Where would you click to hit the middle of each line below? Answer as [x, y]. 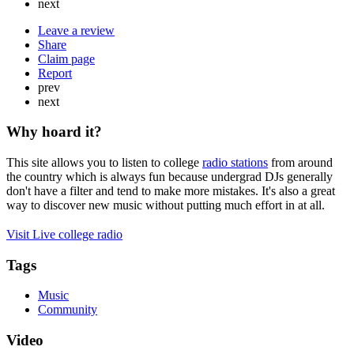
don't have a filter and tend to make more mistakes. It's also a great [171, 191]
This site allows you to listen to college [104, 163]
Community [68, 310]
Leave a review [76, 30]
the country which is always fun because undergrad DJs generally [169, 177]
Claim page [66, 58]
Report [55, 73]
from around [300, 163]
